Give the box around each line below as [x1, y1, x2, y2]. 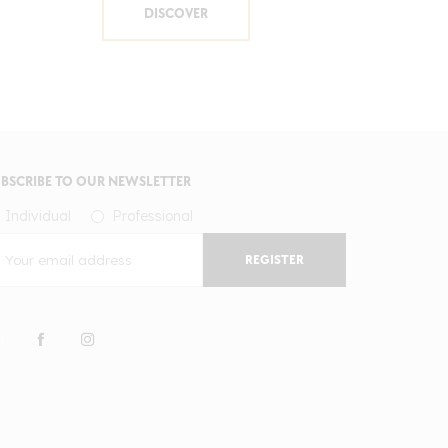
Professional [112, 207, 193, 226]
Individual [5, 207, 71, 226]
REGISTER [245, 252, 304, 269]
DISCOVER [144, 5, 208, 23]
